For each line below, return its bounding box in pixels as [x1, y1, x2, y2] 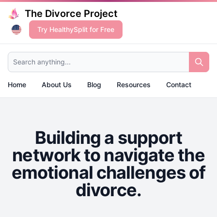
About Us [42, 80, 72, 89]
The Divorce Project [25, 8, 118, 19]
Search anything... [7, 52, 65, 60]
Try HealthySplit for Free [37, 25, 114, 33]
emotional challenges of [11, 162, 206, 183]
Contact [166, 80, 191, 89]
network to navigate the [12, 144, 205, 166]
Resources [117, 80, 151, 89]
